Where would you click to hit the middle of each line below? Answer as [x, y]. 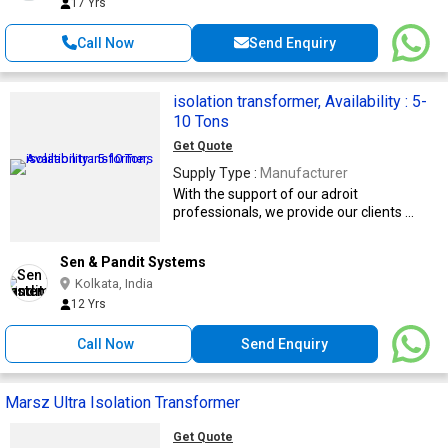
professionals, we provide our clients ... [293, 211]
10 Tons [201, 121]
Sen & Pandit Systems [133, 261]
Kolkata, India [114, 283]
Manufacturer [304, 172]
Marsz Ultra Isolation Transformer [122, 402]
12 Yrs [88, 303]
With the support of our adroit [265, 193]
